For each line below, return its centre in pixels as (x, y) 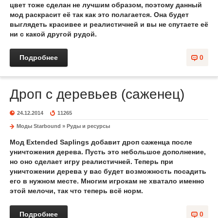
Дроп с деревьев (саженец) (97, 94)
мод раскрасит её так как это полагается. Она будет (99, 15)
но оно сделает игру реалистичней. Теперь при (91, 162)
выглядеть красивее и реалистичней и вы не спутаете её (109, 24)
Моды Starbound (39, 126)
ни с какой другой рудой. (53, 34)
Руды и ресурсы (88, 126)
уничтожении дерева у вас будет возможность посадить (108, 171)
